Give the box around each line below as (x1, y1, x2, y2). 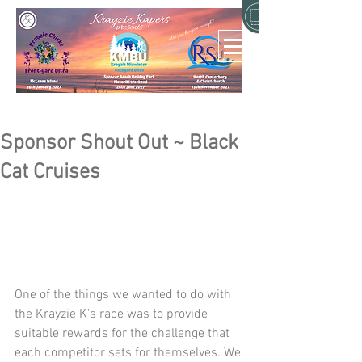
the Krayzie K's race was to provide (15, 306, 211, 323)
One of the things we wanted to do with (15, 287, 234, 304)
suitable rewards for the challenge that (15, 326, 233, 343)
